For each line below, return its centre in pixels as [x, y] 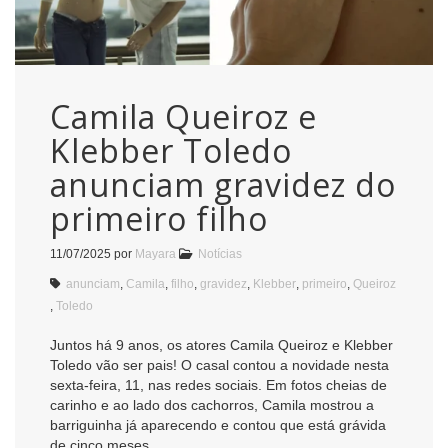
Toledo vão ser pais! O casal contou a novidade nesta [219, 364]
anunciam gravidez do [223, 184]
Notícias [220, 253]
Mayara [155, 253]
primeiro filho [159, 218]
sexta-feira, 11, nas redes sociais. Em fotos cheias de [218, 384]
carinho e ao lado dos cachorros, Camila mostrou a [212, 404]
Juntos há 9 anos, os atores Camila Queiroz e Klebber [221, 344]
